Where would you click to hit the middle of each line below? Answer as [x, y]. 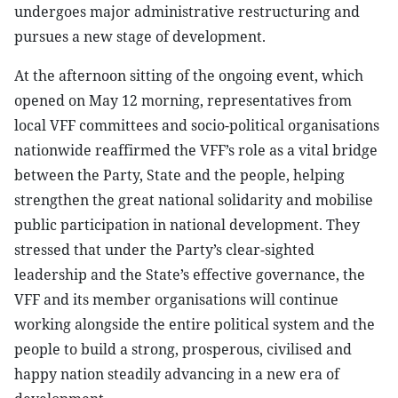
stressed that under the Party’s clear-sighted [164, 250]
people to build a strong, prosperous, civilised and [183, 349]
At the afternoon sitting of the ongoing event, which [189, 76]
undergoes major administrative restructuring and [187, 12]
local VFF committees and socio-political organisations [197, 125]
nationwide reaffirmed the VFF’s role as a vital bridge [196, 150]
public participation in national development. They [187, 225]
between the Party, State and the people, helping [179, 175]
